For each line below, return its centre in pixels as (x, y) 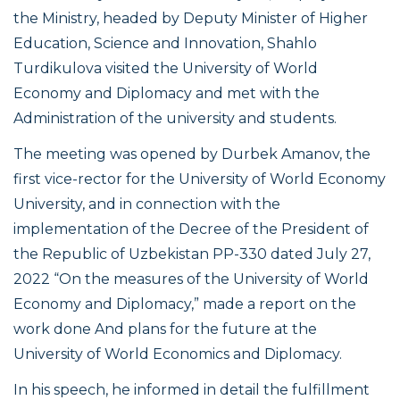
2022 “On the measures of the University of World (191, 279)
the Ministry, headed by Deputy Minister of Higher (191, 19)
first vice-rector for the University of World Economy (200, 179)
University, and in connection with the (147, 204)
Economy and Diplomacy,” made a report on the (185, 304)
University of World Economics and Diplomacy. (178, 354)
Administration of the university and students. (175, 119)
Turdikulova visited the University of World (166, 69)
